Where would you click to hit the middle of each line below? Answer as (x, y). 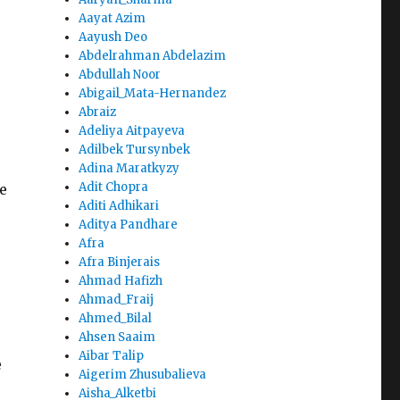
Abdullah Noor (120, 75)
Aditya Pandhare (129, 225)
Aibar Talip (112, 356)
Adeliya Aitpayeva (132, 131)
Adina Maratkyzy (129, 169)
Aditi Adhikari (119, 206)
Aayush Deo (113, 37)
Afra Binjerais (120, 262)
